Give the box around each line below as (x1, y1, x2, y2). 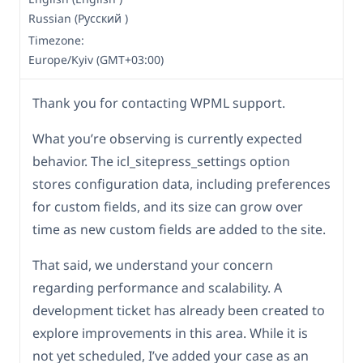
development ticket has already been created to (32, 301, 325, 320)
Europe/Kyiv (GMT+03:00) (28, 52, 164, 68)
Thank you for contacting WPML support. (32, 94, 285, 113)
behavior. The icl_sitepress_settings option (32, 152, 290, 171)
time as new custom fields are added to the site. (32, 220, 326, 239)
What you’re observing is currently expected (32, 130, 302, 148)
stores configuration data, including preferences (32, 175, 331, 194)
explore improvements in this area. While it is (32, 324, 308, 343)
